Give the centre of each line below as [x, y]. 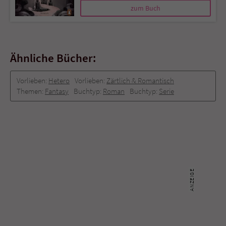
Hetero [59, 80]
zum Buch [146, 8]
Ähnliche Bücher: [53, 58]
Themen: [31, 91]
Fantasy [57, 91]
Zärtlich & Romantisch [140, 80]
